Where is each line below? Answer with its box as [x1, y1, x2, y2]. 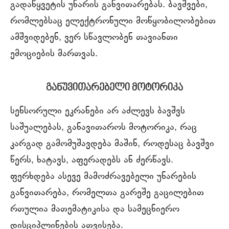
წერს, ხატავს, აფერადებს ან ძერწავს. [10, 154, 173, 166]
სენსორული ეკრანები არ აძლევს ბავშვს [10, 105, 185, 117]
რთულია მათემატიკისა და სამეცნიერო [10, 203, 179, 215]
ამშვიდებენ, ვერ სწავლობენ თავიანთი [10, 32, 178, 43]
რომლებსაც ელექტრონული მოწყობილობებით [10, 15, 216, 27]
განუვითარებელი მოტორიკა [46, 82, 183, 93]
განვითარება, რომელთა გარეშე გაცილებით [10, 187, 204, 199]
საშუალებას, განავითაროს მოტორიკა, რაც [10, 122, 197, 133]
